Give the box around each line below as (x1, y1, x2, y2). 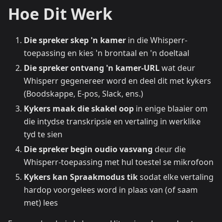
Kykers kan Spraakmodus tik (24, 171, 138, 182)
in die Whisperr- (126, 34, 187, 46)
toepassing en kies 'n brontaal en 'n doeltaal (24, 47, 189, 58)
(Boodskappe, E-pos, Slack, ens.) (24, 88, 143, 99)
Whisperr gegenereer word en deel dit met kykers (24, 75, 211, 86)
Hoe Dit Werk (8, 2, 112, 24)
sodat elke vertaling (138, 171, 214, 182)
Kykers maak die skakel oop (24, 103, 134, 114)
